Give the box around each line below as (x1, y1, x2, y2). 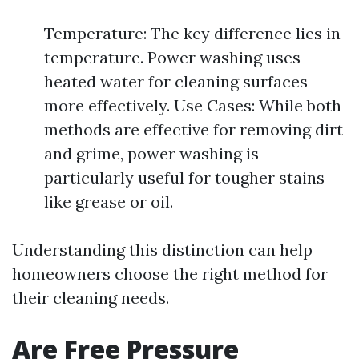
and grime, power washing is (44, 143, 259, 163)
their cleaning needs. (12, 288, 169, 308)
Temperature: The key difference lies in (44, 23, 341, 43)
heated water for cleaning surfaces (44, 71, 308, 91)
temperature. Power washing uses (44, 47, 301, 67)
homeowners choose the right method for (12, 264, 328, 284)
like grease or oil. (44, 192, 173, 212)
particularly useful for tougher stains (44, 167, 325, 188)
